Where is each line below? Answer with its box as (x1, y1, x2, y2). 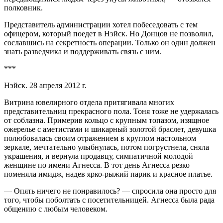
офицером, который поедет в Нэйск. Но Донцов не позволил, (4, 29, 214, 38)
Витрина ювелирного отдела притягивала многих (4, 98, 174, 107)
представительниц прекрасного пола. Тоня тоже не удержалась (4, 107, 219, 116)
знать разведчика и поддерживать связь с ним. (4, 47, 161, 56)
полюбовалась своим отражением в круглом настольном (4, 134, 196, 143)
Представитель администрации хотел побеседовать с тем (4, 20, 198, 29)
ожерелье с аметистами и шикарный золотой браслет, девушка (4, 125, 216, 134)
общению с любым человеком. (4, 205, 108, 214)
